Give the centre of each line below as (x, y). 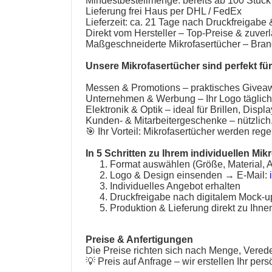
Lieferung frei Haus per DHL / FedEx (164, 12)
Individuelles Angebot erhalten (175, 186)
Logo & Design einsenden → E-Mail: (190, 175)
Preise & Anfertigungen (140, 240)
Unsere (104, 66)
